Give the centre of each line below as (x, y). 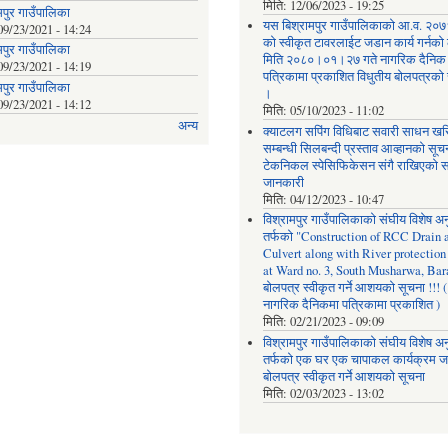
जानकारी (283, 182)
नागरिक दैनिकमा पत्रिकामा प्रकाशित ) (351, 305)
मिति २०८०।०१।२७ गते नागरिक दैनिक (354, 60)
